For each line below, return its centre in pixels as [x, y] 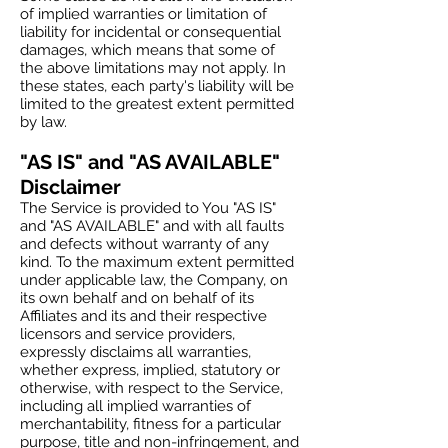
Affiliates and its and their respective [143, 316]
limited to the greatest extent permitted [157, 104]
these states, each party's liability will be [157, 86]
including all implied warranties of [135, 406]
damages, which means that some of [147, 50]
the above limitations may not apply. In [153, 68]
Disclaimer [70, 187]
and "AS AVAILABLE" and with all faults [152, 226]
